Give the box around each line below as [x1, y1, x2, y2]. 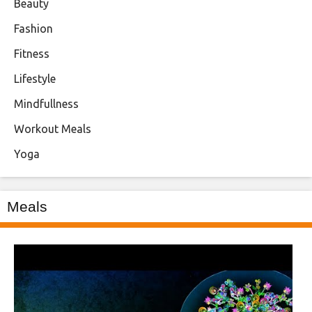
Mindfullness [14, 97, 79, 111]
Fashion [14, 22, 53, 36]
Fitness [14, 47, 49, 61]
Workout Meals [14, 123, 91, 136]
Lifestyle [14, 72, 56, 86]
